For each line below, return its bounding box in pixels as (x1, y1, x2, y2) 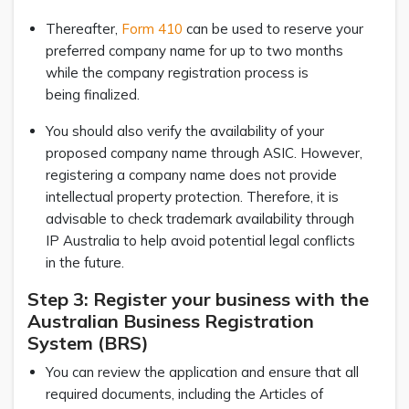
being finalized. (46, 85, 143, 103)
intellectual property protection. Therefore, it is (46, 187, 339, 205)
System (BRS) (27, 330, 153, 354)
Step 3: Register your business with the (27, 287, 369, 310)
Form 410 (121, 19, 183, 37)
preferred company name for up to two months (46, 41, 343, 59)
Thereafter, (46, 19, 121, 37)
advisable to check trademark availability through (46, 209, 354, 227)
